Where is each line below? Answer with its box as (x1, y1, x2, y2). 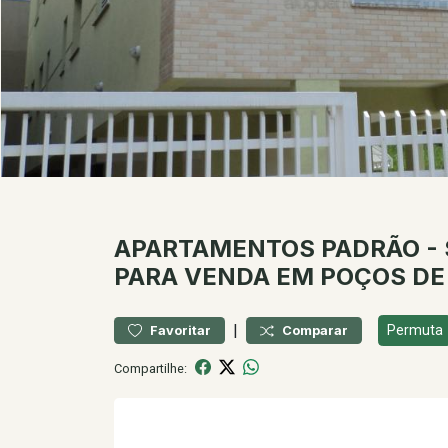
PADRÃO (321, 234, 420, 263)
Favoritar (150, 323, 211, 338)
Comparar (282, 323, 348, 338)
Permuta (387, 322, 443, 338)
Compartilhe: (114, 360, 187, 376)
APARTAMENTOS (114, 234, 315, 263)
